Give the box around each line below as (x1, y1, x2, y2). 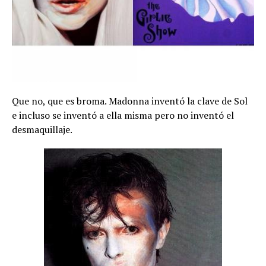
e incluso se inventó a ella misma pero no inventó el (12, 109, 234, 122)
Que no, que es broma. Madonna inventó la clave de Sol (12, 94, 248, 108)
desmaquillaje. (12, 123, 72, 137)
